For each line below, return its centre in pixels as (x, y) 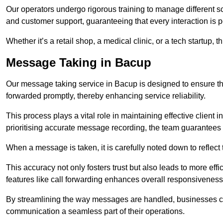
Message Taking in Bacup (79, 63)
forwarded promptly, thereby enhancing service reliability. (106, 96)
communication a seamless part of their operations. (95, 212)
